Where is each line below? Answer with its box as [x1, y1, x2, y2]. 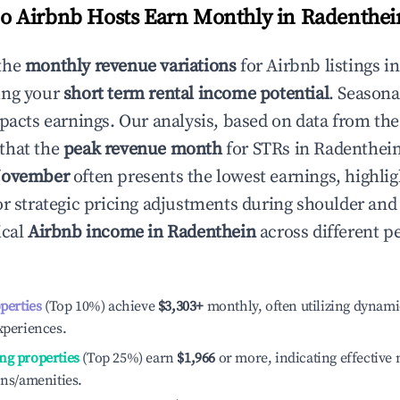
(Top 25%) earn [79, 349, 174, 367]
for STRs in [221, 138, 314, 161]
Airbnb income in [28, 221, 168, 244]
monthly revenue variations [24, 55, 237, 78]
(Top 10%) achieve [41, 297, 155, 315]
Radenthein [167, 221, 256, 244]
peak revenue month [62, 138, 222, 161]
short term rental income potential [62, 83, 329, 105]
